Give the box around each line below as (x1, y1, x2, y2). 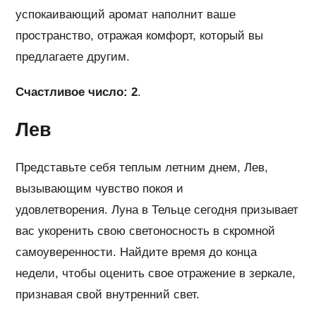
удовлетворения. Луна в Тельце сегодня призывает (16, 203, 299, 217)
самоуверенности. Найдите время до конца (16, 245, 257, 260)
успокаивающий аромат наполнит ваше (16, 8, 236, 22)
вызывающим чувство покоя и (16, 182, 184, 196)
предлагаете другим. (16, 50, 130, 64)
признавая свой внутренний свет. (16, 288, 200, 302)
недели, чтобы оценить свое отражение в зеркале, (16, 267, 296, 281)
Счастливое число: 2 (16, 85, 138, 99)
